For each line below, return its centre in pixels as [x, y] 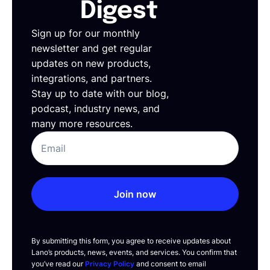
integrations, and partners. [92, 79]
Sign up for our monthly [86, 33]
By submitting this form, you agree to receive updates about [131, 241]
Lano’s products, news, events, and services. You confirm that [134, 253]
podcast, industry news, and [96, 109]
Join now [135, 194]
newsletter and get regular [92, 49]
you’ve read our [58, 264]
